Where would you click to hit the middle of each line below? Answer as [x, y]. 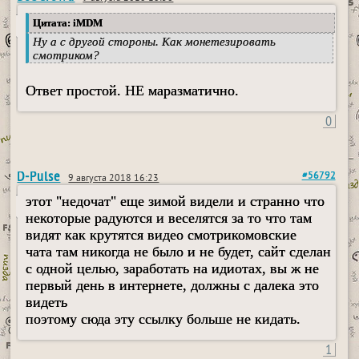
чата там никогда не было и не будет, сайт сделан [179, 252]
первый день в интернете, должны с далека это [173, 286]
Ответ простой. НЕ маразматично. [133, 91]
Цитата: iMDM [68, 23]
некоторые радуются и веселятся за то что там [169, 218]
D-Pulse [39, 176]
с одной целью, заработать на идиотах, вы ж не [173, 269]
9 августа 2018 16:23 [114, 179]
